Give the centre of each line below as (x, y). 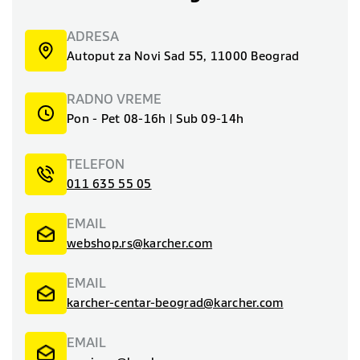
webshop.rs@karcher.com (140, 243)
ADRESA (93, 36)
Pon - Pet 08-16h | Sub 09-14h (155, 118)
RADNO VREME (114, 98)
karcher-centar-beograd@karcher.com (175, 302)
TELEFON (96, 164)
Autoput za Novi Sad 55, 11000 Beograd (183, 55)
